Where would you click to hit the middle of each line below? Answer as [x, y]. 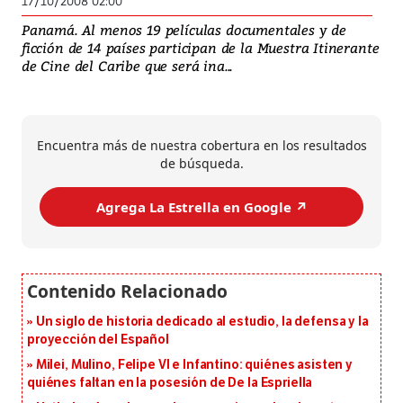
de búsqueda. [201, 164]
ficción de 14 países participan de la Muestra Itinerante [201, 48]
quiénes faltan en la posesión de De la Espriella [170, 383]
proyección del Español [98, 340]
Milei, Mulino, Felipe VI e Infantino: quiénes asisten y [194, 365]
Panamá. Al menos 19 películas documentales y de [184, 30]
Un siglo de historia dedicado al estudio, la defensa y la [202, 322]
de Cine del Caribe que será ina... [127, 66]
